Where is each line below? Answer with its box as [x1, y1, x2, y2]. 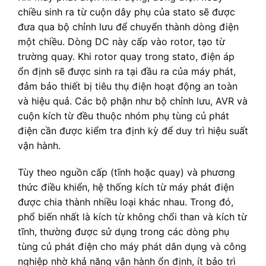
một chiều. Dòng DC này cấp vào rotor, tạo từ [18, 35, 225, 47]
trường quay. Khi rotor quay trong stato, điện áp [18, 50, 235, 62]
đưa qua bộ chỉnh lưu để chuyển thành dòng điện [18, 20, 239, 33]
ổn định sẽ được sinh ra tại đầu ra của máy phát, [18, 65, 236, 77]
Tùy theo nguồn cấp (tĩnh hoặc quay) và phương [18, 166, 235, 179]
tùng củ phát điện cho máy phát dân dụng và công [18, 240, 246, 253]
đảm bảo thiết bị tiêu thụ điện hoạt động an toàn [18, 80, 237, 92]
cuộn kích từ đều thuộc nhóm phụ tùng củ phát [18, 109, 229, 122]
